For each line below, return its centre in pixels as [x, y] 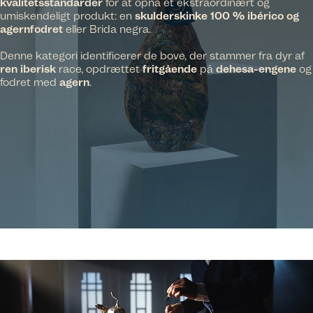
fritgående [170, 70]
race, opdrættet [99, 70]
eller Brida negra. [107, 30]
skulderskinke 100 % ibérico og [217, 16]
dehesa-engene [256, 70]
